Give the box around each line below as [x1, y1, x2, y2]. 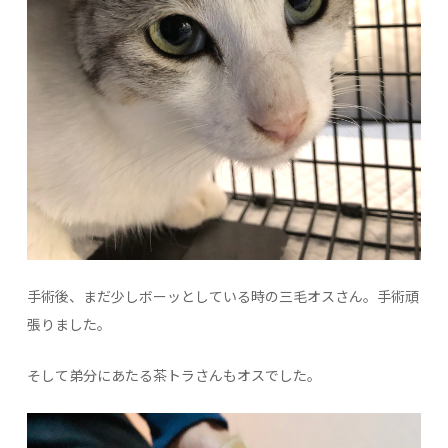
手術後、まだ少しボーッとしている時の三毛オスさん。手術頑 [27, 288, 420, 307]
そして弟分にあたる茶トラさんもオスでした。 [27, 367, 322, 386]
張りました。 [27, 316, 112, 335]
